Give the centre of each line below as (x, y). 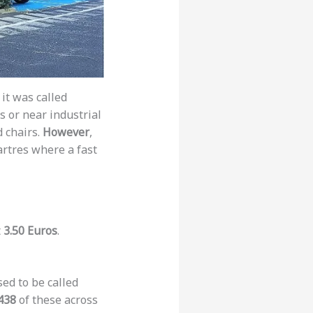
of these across (57, 300)
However (66, 132)
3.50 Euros (30, 231)
